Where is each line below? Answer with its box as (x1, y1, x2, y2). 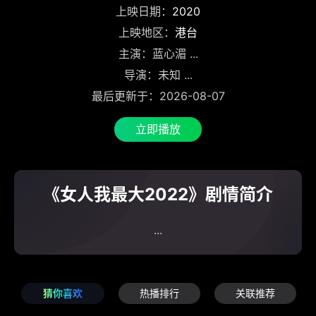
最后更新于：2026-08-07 (91, 89, 225, 103)
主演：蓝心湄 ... (118, 47, 198, 61)
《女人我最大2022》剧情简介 (43, 184, 273, 205)
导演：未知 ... (123, 68, 193, 82)
